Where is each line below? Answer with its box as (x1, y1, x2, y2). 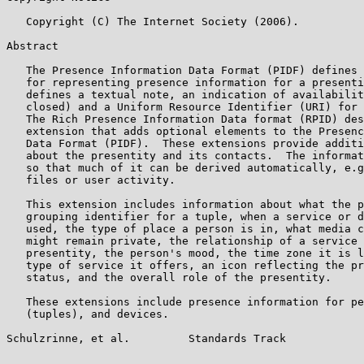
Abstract (6, 39, 58, 52)
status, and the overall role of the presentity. (6, 271, 331, 284)
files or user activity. (6, 173, 175, 186)
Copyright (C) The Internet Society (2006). (6, 15, 299, 28)
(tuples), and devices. (6, 307, 169, 320)
